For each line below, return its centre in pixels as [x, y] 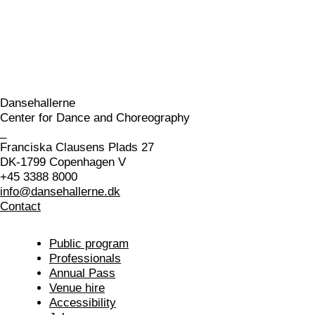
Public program [89, 243]
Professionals [85, 258]
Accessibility [83, 302]
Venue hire [77, 288]
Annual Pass [82, 273]
